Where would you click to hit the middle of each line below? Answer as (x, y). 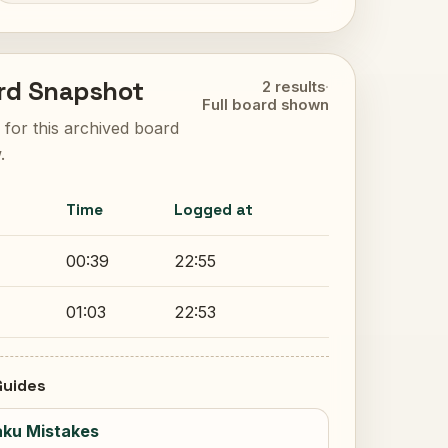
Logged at (213, 210)
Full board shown (265, 105)
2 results (293, 87)
